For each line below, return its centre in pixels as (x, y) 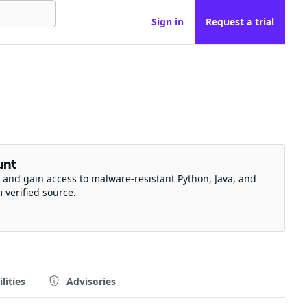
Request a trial (240, 22)
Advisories (91, 281)
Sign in (168, 22)
